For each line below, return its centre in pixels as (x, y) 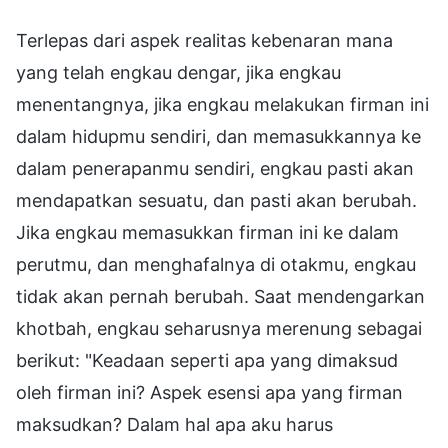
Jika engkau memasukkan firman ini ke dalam (207, 232)
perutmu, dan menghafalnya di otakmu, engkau (216, 264)
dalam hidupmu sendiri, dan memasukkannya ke (218, 136)
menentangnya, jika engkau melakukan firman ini (222, 104)
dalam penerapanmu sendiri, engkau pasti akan (215, 168)
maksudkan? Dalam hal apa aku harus (174, 424)
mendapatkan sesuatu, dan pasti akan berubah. (216, 200)
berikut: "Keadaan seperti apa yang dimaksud (207, 360)
